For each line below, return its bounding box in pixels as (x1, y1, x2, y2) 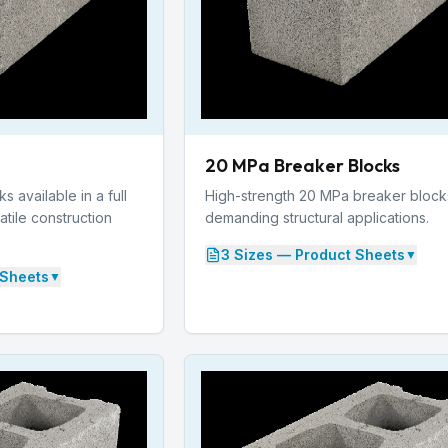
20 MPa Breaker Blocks (205, 153, 400, 177)
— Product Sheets (273, 245, 405, 263)
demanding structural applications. (205, 208, 429, 226)
